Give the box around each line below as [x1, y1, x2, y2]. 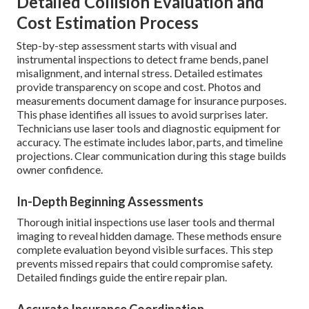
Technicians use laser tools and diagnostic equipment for [17, 121, 281, 135]
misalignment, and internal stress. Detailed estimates [17, 66, 263, 80]
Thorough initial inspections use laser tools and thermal [17, 215, 275, 229]
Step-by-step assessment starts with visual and [17, 39, 237, 52]
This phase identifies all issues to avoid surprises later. [17, 108, 268, 121]
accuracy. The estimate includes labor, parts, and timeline [17, 135, 283, 149]
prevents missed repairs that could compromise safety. [17, 257, 272, 270]
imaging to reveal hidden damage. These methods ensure [17, 229, 281, 243]
